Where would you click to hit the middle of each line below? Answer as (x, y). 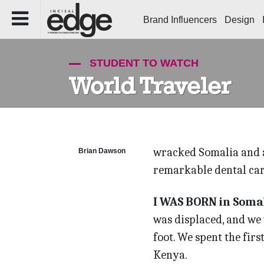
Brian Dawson (102, 151)
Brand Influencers (180, 20)
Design (240, 20)
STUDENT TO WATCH (143, 63)
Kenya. (170, 255)
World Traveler (150, 86)
